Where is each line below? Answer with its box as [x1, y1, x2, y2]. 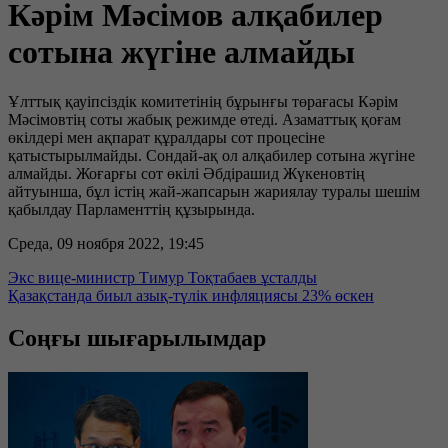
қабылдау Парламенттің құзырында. [8, 200, 255, 218]
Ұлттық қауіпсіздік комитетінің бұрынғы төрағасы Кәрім [8, 92, 398, 110]
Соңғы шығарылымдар [8, 324, 266, 351]
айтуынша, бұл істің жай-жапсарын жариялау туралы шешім [8, 182, 420, 200]
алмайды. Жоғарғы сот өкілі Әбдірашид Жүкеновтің [8, 164, 365, 182]
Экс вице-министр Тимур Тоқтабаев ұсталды [8, 268, 317, 286]
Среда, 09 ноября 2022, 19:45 [8, 234, 204, 252]
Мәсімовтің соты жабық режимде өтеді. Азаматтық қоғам [8, 110, 401, 128]
